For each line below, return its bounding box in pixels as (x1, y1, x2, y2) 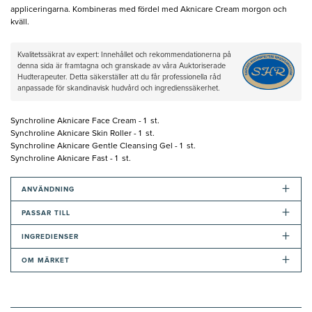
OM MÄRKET (22, 256, 70, 264)
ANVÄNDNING (22, 185, 75, 193)
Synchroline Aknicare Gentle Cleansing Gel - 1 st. (10, 141, 196, 150)
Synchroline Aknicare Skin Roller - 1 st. (10, 129, 155, 138)
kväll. (10, 17, 29, 26)
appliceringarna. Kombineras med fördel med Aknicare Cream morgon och (10, 5, 287, 14)
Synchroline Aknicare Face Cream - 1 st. (10, 116, 159, 125)
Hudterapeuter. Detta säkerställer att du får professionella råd (17, 72, 221, 81)
